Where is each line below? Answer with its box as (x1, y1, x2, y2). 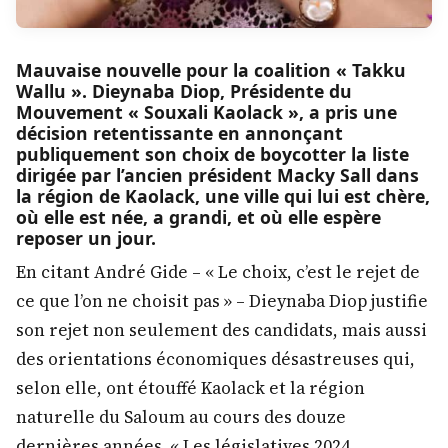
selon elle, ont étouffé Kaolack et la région (16, 376, 365, 401)
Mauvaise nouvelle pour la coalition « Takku (16, 58, 406, 83)
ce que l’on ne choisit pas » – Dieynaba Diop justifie (16, 289, 428, 314)
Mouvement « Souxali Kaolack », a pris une (16, 100, 397, 125)
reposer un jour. (16, 226, 156, 251)
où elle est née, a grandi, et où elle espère (16, 205, 381, 230)
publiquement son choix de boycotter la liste (16, 142, 409, 167)
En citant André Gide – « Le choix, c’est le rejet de (16, 260, 420, 285)
